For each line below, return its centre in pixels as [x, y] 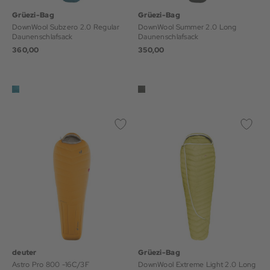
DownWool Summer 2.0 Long [187, 27]
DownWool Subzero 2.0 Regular [66, 27]
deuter [24, 253]
